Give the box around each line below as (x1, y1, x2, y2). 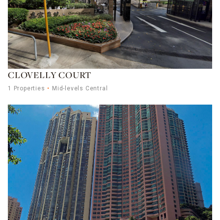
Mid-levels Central (52, 85, 108, 92)
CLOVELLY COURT (8, 71, 92, 81)
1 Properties (8, 85, 45, 92)
